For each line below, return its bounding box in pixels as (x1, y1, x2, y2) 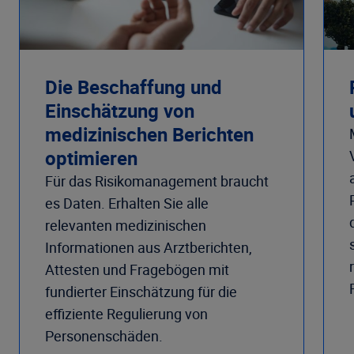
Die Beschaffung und (45, 74, 222, 100)
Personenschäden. (45, 326, 163, 346)
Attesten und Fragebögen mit (45, 260, 229, 280)
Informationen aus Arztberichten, (45, 238, 252, 258)
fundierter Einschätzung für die (45, 282, 237, 302)
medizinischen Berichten (45, 122, 254, 148)
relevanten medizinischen (45, 216, 206, 235)
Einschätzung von (45, 98, 194, 124)
